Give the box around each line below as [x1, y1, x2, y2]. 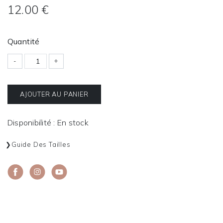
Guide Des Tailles [11, 140, 71, 149]
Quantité [7, 36, 39, 46]
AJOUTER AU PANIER [20, 90, 89, 98]
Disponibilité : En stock [7, 117, 89, 127]
